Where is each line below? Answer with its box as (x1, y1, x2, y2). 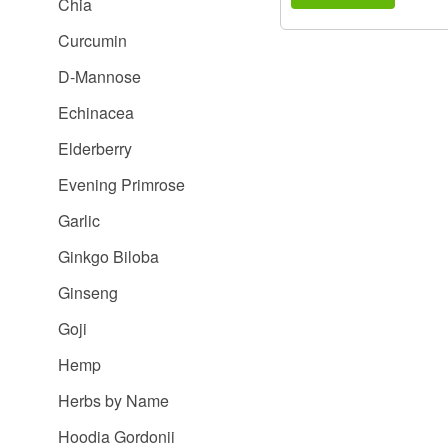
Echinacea (58, 101, 134, 124)
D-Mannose (58, 65, 141, 88)
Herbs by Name (58, 389, 169, 412)
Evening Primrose (58, 173, 185, 196)
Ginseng (58, 281, 118, 304)
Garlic (58, 209, 100, 232)
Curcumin (58, 29, 127, 52)
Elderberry (58, 137, 132, 160)
